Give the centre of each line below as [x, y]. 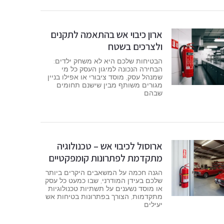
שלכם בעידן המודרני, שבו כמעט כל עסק [103, 180]
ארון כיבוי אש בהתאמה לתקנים [106, 35]
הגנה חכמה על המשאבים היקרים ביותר [104, 172]
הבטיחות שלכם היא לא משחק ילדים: [108, 61]
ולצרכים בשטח [135, 47]
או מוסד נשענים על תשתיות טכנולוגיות [105, 188]
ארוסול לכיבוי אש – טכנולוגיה [109, 146]
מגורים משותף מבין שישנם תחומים [109, 85]
